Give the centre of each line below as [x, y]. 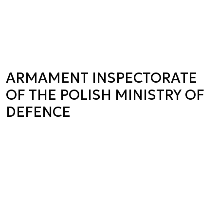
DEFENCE [38, 112]
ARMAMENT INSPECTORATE [101, 78]
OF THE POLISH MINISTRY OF [105, 95]
